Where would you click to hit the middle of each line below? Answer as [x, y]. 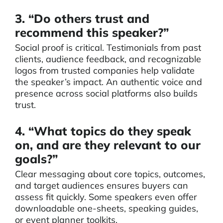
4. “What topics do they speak [103, 131]
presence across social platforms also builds [106, 93]
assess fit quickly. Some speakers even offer [106, 197]
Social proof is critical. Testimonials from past [108, 48]
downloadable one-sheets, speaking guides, [107, 208]
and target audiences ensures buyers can [102, 185]
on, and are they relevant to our [108, 145]
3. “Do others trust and [82, 18]
